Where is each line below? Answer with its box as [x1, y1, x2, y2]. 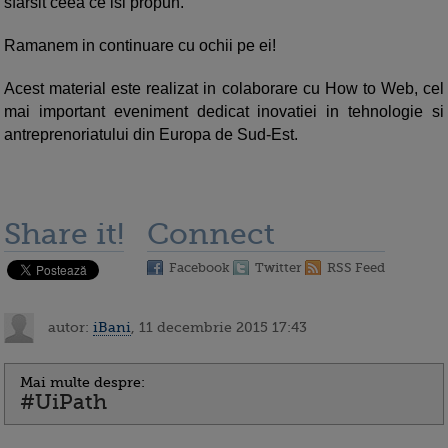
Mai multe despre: [20, 374, 145, 391]
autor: [44, 318, 93, 335]
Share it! [4, 217, 124, 252]
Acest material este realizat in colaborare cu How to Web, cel [4, 80, 444, 98]
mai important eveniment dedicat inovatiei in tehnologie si [4, 103, 444, 121]
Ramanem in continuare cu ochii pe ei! [4, 37, 284, 55]
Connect [147, 217, 275, 252]
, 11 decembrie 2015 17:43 [131, 318, 307, 335]
